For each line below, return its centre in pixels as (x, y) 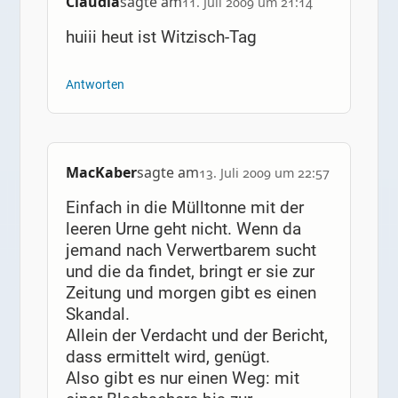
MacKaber (101, 173)
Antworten (95, 85)
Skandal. (97, 314)
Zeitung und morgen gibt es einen (191, 293)
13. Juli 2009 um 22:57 (264, 173)
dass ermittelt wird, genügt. (167, 357)
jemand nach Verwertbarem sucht (191, 251)
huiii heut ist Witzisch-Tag (161, 37)
